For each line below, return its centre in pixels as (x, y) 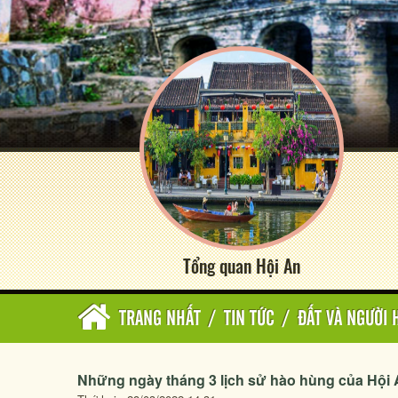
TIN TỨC (249, 319)
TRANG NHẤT (160, 319)
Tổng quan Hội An (242, 266)
